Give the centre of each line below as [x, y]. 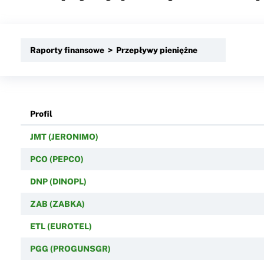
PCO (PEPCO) [57, 159]
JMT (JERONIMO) [64, 136]
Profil [41, 113]
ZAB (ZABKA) [57, 204]
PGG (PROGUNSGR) [70, 248]
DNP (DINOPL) [58, 181]
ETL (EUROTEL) [61, 226]
